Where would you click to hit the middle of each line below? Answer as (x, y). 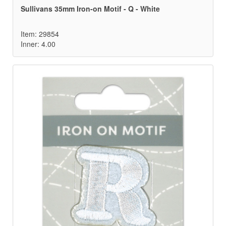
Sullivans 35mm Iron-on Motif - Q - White (90, 9)
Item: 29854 (40, 34)
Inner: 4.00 (38, 44)
